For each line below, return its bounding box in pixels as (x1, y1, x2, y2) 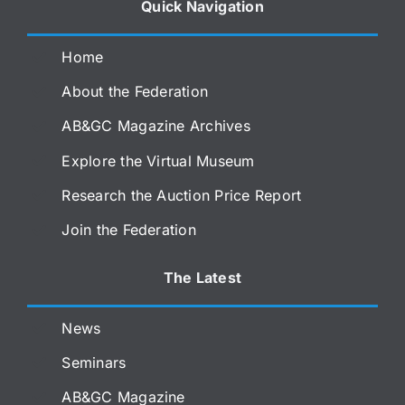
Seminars (61, 353, 127, 372)
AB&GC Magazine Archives (61, 117, 250, 136)
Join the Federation (61, 221, 196, 240)
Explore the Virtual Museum (61, 151, 255, 170)
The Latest (163, 268, 242, 287)
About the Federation (61, 82, 209, 101)
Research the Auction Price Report (61, 185, 302, 204)
